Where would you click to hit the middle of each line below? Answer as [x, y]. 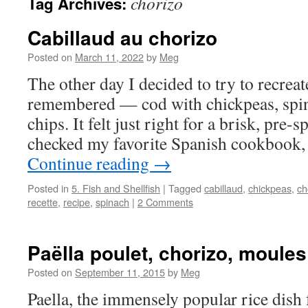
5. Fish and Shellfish [116, 188]
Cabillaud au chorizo [122, 37]
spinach [112, 202]
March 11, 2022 [109, 57]
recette [43, 202]
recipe [77, 202]
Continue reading [90, 163]
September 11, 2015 [120, 272]
